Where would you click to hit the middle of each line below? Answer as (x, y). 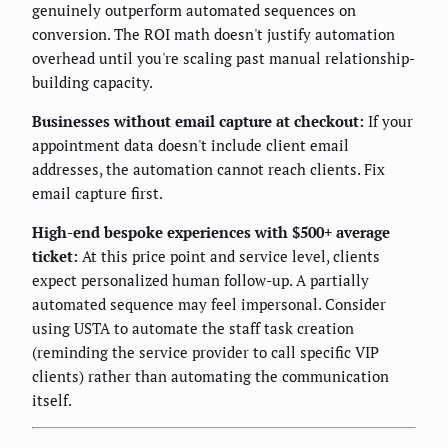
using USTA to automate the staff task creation (193, 327)
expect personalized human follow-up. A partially (200, 279)
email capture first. (97, 192)
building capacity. (92, 81)
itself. (52, 399)
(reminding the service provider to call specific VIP (205, 351)
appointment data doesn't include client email (190, 144)
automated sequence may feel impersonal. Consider (209, 303)
